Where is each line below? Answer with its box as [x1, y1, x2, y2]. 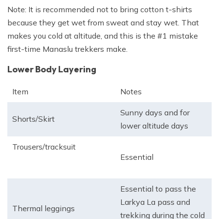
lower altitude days [120, 121, 188, 131]
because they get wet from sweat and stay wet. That [7, 18, 199, 28]
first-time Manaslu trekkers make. [7, 44, 128, 54]
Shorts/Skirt [12, 114, 55, 124]
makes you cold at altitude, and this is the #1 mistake [7, 31, 198, 41]
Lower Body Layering [7, 64, 96, 75]
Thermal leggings [12, 203, 75, 214]
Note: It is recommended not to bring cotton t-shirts [7, 4, 192, 15]
